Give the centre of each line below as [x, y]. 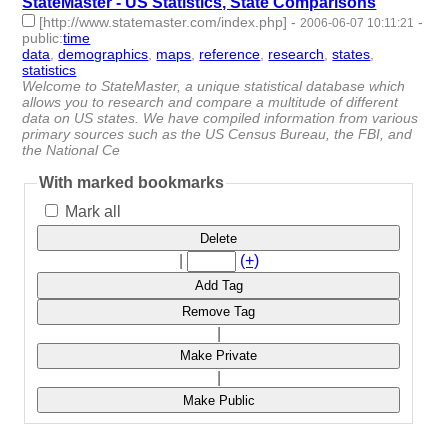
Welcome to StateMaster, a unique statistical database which [214, 86]
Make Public [218, 400]
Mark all [91, 212]
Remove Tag [219, 312]
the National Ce [71, 150]
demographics [103, 54]
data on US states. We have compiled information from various [220, 118]
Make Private [219, 356]
